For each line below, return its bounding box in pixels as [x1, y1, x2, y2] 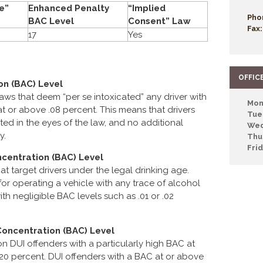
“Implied [128, 3, 166, 14]
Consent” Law [128, 16, 191, 26]
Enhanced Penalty [28, 3, 109, 14]
